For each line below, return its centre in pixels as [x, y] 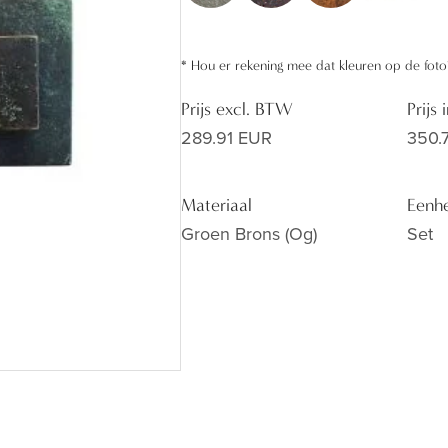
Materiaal [216, 205]
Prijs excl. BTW [237, 109]
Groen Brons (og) [249, 233]
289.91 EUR [226, 137]
